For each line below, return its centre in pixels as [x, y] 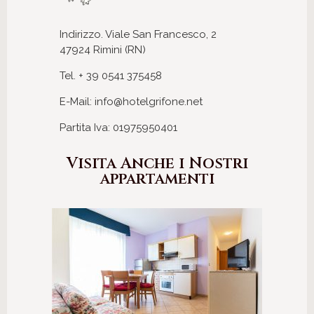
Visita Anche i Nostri [157, 163]
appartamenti [157, 179]
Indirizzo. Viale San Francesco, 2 [138, 34]
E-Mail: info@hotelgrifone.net [131, 101]
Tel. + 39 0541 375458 [111, 75]
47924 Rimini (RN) [103, 49]
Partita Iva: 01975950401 [118, 127]
